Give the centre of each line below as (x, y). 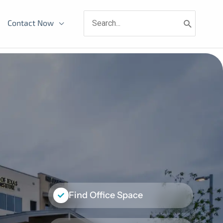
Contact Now (31, 23)
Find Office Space (106, 195)
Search (96, 15)
